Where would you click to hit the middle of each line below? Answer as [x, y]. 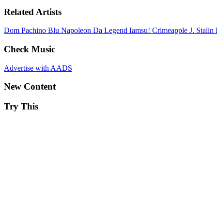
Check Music [30, 49]
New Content [30, 87]
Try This [21, 107]
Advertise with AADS [38, 68]
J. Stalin [202, 31]
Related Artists [33, 12]
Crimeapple [171, 31]
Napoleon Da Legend [95, 31]
